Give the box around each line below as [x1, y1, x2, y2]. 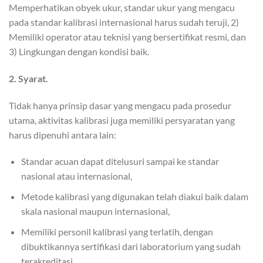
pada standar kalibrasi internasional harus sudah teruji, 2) [9, 16, 239, 28]
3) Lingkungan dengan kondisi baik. [9, 45, 149, 57]
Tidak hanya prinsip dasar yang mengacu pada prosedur [9, 99, 231, 111]
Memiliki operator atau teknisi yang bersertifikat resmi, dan [9, 31, 246, 42]
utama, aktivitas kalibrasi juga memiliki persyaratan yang [9, 114, 235, 126]
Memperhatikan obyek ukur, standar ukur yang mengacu [9, 1, 235, 13]
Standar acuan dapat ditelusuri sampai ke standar [21, 156, 219, 167]
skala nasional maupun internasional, [21, 205, 170, 217]
